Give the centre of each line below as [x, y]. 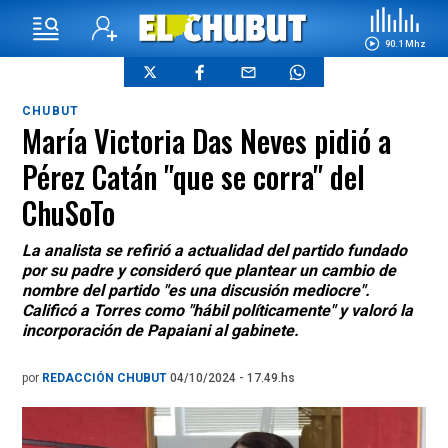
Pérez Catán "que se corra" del [193, 176]
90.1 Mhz [405, 43]
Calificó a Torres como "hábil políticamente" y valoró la [217, 310]
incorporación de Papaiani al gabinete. [160, 330]
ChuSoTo [68, 212]
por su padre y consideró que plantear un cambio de [209, 270]
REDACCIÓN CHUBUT [106, 378]
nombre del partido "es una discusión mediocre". [196, 290]
